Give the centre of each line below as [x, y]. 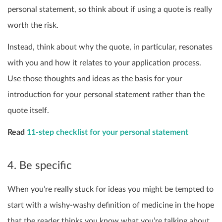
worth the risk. [33, 25]
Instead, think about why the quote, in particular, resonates [110, 47]
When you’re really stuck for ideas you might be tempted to [111, 190]
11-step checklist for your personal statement [108, 132]
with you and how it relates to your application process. [104, 63]
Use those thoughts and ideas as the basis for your [95, 79]
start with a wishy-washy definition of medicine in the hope [111, 205]
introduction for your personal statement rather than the [106, 94]
